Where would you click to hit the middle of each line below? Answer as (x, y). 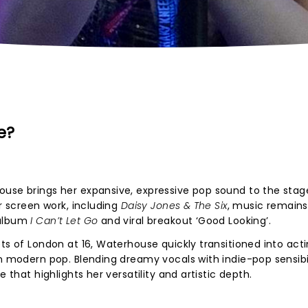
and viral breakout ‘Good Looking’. (185, 221)
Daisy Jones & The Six (174, 206)
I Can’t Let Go (64, 221)
